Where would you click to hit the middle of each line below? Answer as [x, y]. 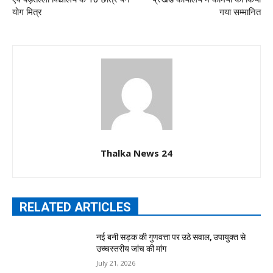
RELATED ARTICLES [75, 207]
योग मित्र [27, 12]
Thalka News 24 [136, 153]
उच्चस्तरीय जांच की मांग [132, 249]
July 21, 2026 [116, 263]
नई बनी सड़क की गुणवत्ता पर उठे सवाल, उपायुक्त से [171, 237]
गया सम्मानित [240, 12]
